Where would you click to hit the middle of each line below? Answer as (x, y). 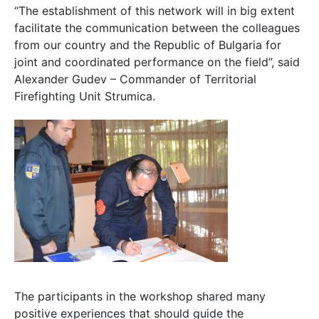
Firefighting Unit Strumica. (85, 96)
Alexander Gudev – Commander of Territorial (135, 79)
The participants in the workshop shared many (140, 296)
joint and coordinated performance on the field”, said (157, 62)
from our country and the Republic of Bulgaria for (148, 45)
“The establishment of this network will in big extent (155, 10)
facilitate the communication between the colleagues (157, 27)
